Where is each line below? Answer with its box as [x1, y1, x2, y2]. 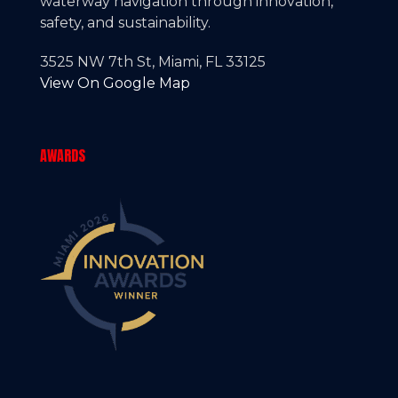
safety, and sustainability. [40, 14, 211, 31]
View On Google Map [40, 75, 190, 92]
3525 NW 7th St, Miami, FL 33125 [40, 53, 266, 70]
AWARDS [40, 145, 85, 166]
